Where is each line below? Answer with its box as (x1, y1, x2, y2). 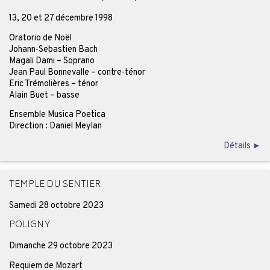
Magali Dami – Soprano (8, 55, 95, 66)
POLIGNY (8, 218, 51, 234)
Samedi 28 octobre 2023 (8, 199, 104, 211)
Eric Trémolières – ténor (8, 78, 98, 89)
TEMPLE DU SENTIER (8, 177, 101, 193)
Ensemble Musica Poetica (8, 109, 105, 121)
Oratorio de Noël (8, 32, 72, 43)
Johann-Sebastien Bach (8, 43, 98, 55)
